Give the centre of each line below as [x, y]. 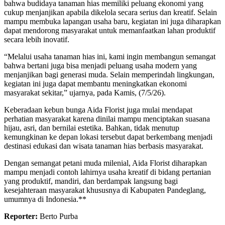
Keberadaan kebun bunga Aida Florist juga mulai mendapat [98, 110]
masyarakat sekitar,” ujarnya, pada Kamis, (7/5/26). [85, 93]
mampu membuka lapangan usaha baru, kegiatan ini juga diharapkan [113, 22]
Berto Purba [58, 216]
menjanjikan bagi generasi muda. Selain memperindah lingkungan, [109, 75]
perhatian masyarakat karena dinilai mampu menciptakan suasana [107, 119]
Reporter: [21, 216]
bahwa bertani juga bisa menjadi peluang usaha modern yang [100, 66]
